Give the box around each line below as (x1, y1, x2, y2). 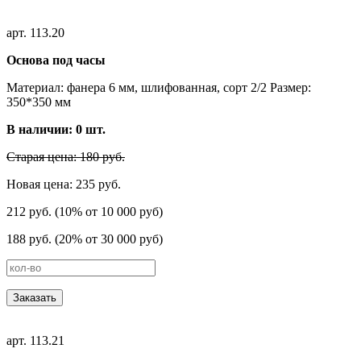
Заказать (13, 291, 56, 304)
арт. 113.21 (6, 333, 64, 347)
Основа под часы (6, 52, 106, 67)
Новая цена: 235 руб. (6, 176, 121, 191)
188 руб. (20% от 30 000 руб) (6, 231, 163, 246)
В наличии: (6, 122, 76, 136)
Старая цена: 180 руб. (6, 149, 125, 164)
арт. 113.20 (6, 25, 64, 39)
